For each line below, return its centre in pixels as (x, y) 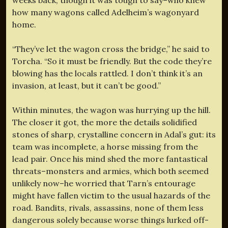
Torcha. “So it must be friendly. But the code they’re (112, 61)
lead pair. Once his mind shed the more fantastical (110, 159)
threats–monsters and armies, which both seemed (110, 171)
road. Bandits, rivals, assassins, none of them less (108, 207)
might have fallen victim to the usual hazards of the (111, 195)
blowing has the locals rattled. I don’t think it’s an (107, 73)
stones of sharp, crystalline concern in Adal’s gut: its (114, 134)
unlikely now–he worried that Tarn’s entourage (104, 183)
